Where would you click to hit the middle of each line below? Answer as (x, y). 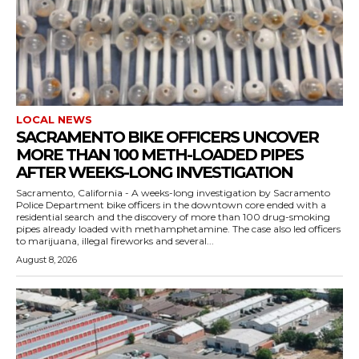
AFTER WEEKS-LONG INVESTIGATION (154, 172)
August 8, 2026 (46, 260)
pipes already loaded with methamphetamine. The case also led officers (124, 229)
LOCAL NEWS (54, 119)
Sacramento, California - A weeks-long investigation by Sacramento (173, 193)
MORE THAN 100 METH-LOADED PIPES (159, 155)
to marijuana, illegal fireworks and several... (115, 241)
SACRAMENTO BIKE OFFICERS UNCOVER (167, 137)
